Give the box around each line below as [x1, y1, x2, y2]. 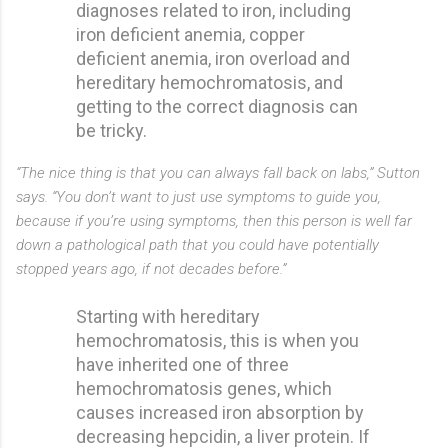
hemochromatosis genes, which [76, 377, 332, 399]
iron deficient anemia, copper [76, 23, 305, 45]
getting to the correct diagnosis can [76, 95, 358, 117]
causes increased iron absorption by [76, 401, 364, 423]
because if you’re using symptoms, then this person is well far [16, 211, 412, 230]
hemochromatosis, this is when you [76, 329, 359, 351]
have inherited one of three [76, 353, 289, 375]
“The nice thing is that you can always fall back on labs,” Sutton [16, 163, 420, 182]
